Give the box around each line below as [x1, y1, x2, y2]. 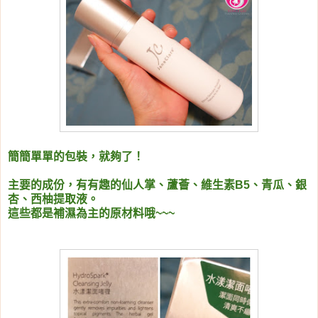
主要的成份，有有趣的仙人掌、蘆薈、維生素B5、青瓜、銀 [8, 179, 307, 192]
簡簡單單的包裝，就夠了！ [8, 150, 144, 163]
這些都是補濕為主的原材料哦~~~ [8, 207, 175, 220]
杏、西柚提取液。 [8, 193, 99, 206]
